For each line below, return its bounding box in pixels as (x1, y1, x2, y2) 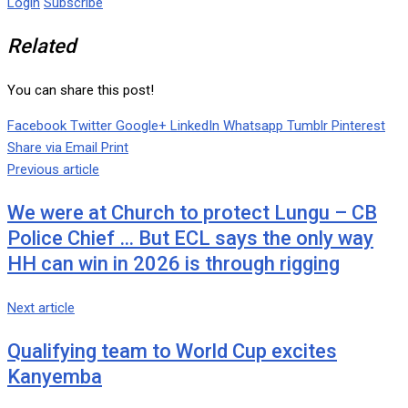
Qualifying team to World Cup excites (7, 340, 337, 363)
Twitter (70, 117, 112, 135)
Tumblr (287, 117, 328, 135)
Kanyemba (7, 365, 102, 389)
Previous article (7, 161, 99, 178)
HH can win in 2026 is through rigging (7, 252, 340, 276)
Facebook (7, 117, 66, 135)
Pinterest (331, 117, 385, 135)
